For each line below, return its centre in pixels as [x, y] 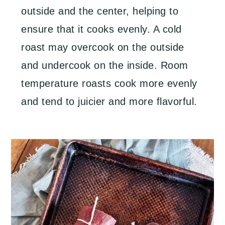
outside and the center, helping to [100, 11]
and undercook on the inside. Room [105, 65]
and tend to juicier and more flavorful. [109, 101]
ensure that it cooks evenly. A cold [101, 29]
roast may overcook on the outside [103, 47]
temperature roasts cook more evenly [109, 83]
